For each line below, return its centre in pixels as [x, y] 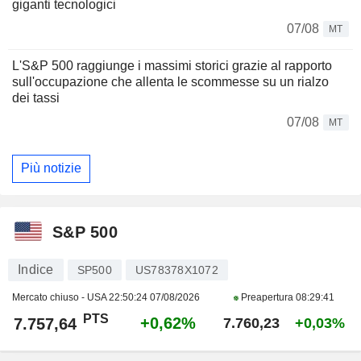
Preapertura [267, 297]
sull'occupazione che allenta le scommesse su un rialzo [170, 81]
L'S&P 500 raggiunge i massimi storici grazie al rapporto [172, 65]
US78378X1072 [176, 270]
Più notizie [51, 168]
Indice [36, 269]
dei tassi [36, 98]
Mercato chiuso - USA [60, 297]
